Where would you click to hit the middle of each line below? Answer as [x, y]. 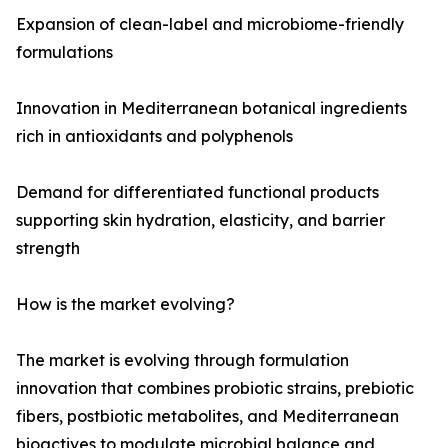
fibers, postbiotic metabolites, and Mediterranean [207, 416]
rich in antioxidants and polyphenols [154, 136]
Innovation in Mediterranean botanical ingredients [211, 108]
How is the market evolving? [125, 304]
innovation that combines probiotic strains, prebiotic [215, 388]
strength [48, 248]
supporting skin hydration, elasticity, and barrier [200, 220]
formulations [64, 52]
